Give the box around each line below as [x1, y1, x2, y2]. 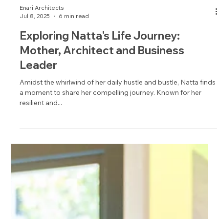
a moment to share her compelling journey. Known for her [20, 135, 202, 144]
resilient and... [20, 145, 63, 154]
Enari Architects [20, 51, 65, 59]
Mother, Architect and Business [20, 90, 185, 105]
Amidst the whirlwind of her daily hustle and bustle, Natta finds [20, 125, 216, 134]
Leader [20, 105, 58, 119]
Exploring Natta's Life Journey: [20, 76, 180, 90]
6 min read [59, 59, 89, 67]
